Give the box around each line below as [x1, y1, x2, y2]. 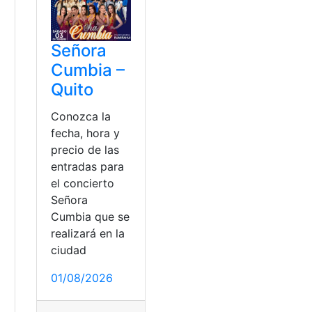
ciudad [51, 242, 87, 257]
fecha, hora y [51, 125, 120, 140]
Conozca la [51, 109, 111, 123]
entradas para [51, 159, 125, 173]
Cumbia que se [51, 209, 130, 224]
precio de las [51, 142, 120, 157]
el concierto [51, 175, 115, 190]
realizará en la [51, 226, 125, 240]
